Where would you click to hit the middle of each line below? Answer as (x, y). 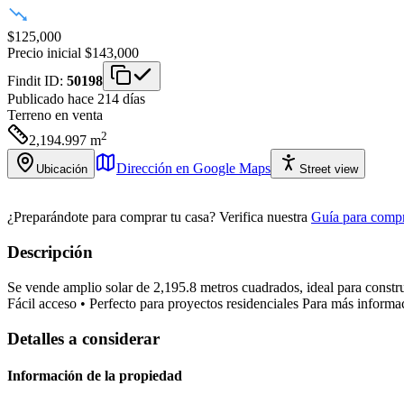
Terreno (29, 115)
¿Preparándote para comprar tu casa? (111, 217)
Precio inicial (44, 53)
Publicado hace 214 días (76, 99)
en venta (79, 115)
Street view (329, 170)
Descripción (50, 252)
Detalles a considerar (83, 338)
